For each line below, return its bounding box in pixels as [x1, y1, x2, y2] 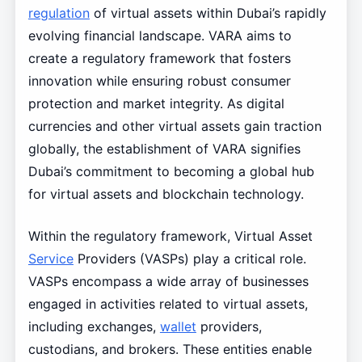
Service [27, 250, 74, 267]
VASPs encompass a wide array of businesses [27, 272, 309, 289]
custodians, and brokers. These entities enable [27, 340, 312, 357]
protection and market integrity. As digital [27, 95, 284, 112]
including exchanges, [27, 318, 160, 335]
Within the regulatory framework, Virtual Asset [27, 227, 313, 244]
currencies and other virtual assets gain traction [27, 117, 322, 134]
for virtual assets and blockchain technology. [27, 185, 304, 202]
